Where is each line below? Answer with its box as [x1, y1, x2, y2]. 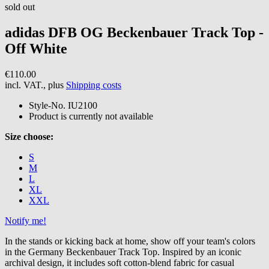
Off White [5, 40, 67, 56]
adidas [5, 24, 44, 40]
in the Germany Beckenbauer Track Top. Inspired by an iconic [5, 246, 241, 257]
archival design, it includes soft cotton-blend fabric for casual [5, 257, 234, 268]
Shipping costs [66, 79, 121, 90]
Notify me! [5, 215, 46, 226]
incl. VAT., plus [5, 79, 66, 90]
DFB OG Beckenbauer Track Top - [48, 24, 264, 40]
